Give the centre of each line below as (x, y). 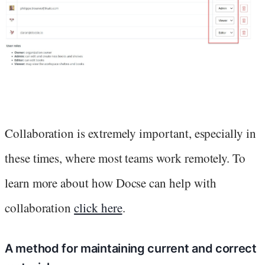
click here (98, 207)
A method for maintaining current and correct (131, 248)
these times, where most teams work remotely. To (125, 158)
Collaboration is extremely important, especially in (130, 133)
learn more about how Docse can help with (111, 182)
